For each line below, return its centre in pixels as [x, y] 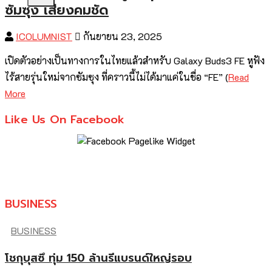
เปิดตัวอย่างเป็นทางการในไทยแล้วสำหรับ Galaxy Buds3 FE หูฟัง [135, 61]
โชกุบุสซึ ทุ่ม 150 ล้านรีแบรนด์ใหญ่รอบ [98, 258]
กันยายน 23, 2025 [121, 36]
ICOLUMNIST [44, 36]
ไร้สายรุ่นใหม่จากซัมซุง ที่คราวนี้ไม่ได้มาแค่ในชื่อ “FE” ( [117, 77]
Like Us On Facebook [65, 120]
